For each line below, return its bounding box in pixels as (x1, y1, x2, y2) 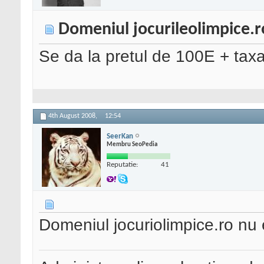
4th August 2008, (48, 113, 99, 120)
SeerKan (107, 132, 133, 140)
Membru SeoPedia (107, 141, 157, 148)
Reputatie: (107, 160, 138, 169)
